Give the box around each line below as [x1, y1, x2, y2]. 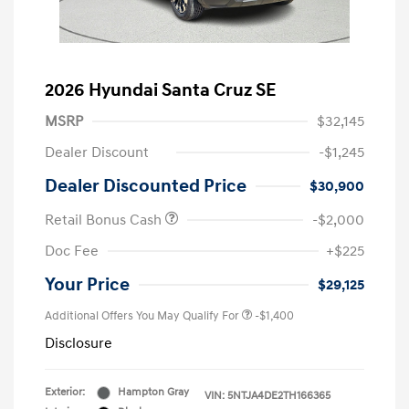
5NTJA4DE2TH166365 [227, 389, 330, 404]
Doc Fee [45, 242, 99, 261]
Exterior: [45, 385, 85, 400]
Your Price [45, 274, 130, 297]
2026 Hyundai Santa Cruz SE [45, 79, 276, 102]
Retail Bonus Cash [45, 211, 165, 230]
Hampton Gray [118, 385, 189, 400]
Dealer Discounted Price [45, 175, 246, 198]
